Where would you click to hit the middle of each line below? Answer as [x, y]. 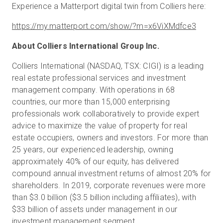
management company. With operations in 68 [94, 90]
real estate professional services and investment [99, 78]
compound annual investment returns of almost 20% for [111, 173]
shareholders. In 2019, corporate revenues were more [109, 185]
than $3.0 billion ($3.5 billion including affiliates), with [104, 197]
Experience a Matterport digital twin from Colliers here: [110, 6]
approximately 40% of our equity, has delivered [96, 162]
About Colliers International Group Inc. [86, 46]
